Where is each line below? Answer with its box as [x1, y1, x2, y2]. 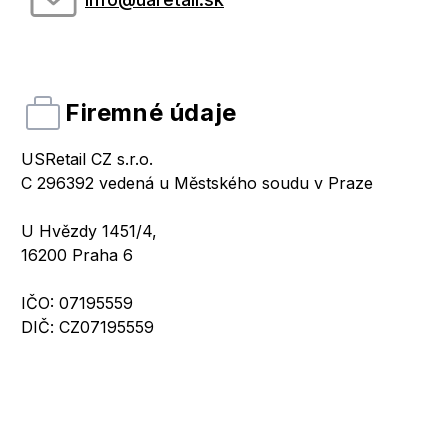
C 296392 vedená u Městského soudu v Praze [21, 173, 373, 193]
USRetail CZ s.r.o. [21, 149, 153, 169]
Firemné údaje [65, 98, 237, 127]
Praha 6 [72, 245, 133, 265]
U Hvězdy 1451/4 [21, 221, 152, 241]
